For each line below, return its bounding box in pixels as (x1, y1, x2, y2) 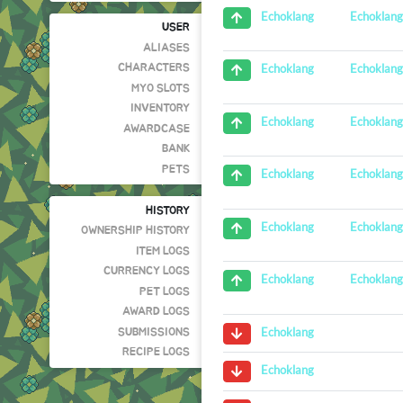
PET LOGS (139, 285, 191, 298)
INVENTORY (130, 103, 191, 115)
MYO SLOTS (131, 82, 191, 94)
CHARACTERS (118, 62, 191, 75)
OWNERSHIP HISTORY (81, 225, 191, 237)
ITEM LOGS (136, 245, 191, 257)
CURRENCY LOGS (103, 265, 191, 278)
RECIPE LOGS (122, 346, 191, 359)
